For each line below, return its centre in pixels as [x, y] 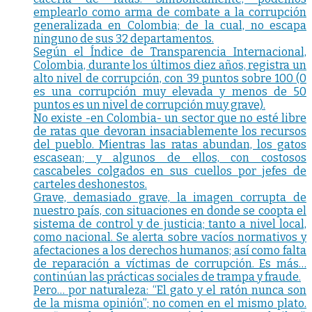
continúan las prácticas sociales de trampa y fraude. [167, 277]
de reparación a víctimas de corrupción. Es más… [170, 264]
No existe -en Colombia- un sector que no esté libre [170, 118]
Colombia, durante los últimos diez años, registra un [170, 65]
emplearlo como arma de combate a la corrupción [170, 13]
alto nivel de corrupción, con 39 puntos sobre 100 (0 [170, 79]
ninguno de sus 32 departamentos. [124, 39]
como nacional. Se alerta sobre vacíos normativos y [170, 237]
